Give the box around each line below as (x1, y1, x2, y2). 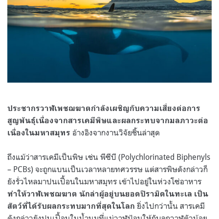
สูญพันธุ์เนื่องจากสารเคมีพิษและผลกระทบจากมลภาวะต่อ (7, 115, 208, 125)
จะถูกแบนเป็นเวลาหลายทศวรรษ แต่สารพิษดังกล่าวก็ (35, 164, 208, 174)
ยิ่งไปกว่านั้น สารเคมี (135, 200, 205, 211)
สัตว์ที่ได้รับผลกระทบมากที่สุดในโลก (7, 201, 135, 211)
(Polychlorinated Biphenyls (116, 152, 210, 162)
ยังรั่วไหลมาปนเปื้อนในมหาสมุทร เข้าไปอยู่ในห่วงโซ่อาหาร (7, 176, 201, 186)
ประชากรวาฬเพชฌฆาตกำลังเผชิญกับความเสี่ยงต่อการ (7, 103, 200, 113)
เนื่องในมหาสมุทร (7, 128, 70, 137)
